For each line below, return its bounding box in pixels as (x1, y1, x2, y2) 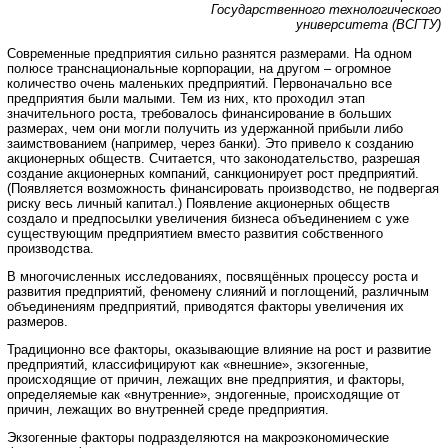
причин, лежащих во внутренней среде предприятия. (7, 402, 329, 418)
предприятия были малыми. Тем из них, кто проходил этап (7, 90, 365, 106)
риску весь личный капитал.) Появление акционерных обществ (7, 195, 390, 211)
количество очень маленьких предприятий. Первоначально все (7, 75, 392, 91)
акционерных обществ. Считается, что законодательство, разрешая (7, 150, 420, 166)
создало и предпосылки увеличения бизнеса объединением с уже (7, 210, 409, 226)
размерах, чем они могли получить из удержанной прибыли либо (7, 120, 403, 136)
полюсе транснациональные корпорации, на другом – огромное (7, 60, 391, 76)
